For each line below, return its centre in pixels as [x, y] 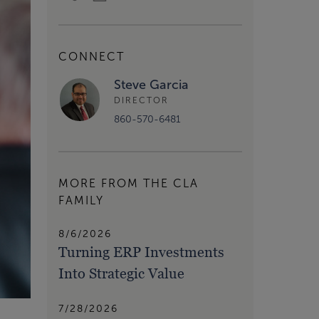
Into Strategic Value [121, 273]
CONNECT [91, 56]
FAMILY [81, 200]
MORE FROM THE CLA [129, 183]
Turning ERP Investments [141, 252]
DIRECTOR [141, 100]
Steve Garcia [151, 84]
